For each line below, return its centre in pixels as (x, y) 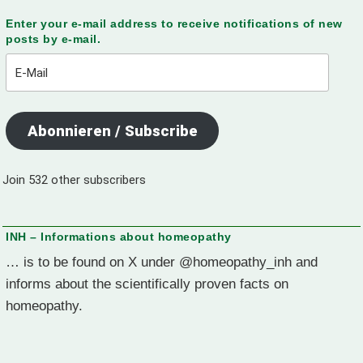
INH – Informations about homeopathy (119, 236)
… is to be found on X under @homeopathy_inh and (162, 261)
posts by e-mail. (53, 39)
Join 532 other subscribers (74, 179)
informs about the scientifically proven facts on (147, 283)
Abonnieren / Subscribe (112, 131)
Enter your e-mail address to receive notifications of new (174, 24)
